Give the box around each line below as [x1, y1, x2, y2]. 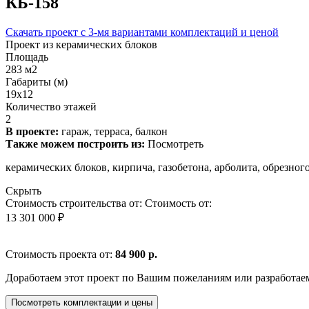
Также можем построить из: [6, 137, 145, 150]
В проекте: [6, 125, 59, 137]
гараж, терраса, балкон [59, 125, 168, 137]
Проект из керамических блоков [6, 38, 157, 50]
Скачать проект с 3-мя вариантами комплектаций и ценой [6, 26, 279, 38]
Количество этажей [6, 100, 97, 112]
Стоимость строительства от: [6, 197, 142, 209]
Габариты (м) [6, 75, 68, 88]
